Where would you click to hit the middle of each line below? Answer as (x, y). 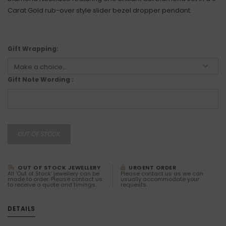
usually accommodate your (160, 179)
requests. (134, 185)
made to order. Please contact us (55, 179)
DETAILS (21, 209)
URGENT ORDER (151, 167)
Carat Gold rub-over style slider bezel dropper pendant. (100, 10)
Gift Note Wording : (41, 79)
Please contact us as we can (162, 174)
